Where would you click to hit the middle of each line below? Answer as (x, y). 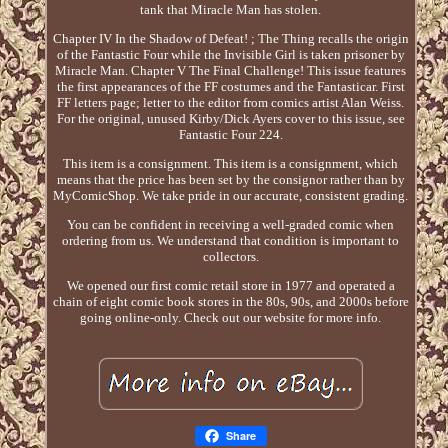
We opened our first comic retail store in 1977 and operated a (230, 286)
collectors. (230, 257)
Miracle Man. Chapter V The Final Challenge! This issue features (231, 71)
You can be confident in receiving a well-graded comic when (231, 225)
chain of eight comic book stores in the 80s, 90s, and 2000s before (230, 302)
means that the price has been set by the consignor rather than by (230, 180)
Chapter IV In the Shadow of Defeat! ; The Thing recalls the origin (230, 39)
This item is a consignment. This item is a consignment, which (231, 164)
